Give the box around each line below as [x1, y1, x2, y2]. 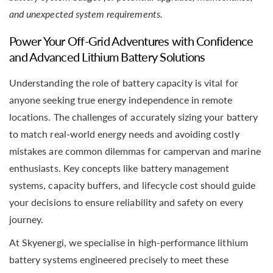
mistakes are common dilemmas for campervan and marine [9, 145, 261, 157]
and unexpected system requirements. [9, 8, 163, 19]
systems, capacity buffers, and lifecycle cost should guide [9, 179, 255, 191]
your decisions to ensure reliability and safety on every [9, 196, 243, 208]
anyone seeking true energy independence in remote [9, 94, 233, 106]
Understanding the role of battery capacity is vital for [9, 77, 238, 89]
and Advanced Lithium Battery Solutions [9, 49, 205, 64]
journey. [9, 213, 44, 225]
